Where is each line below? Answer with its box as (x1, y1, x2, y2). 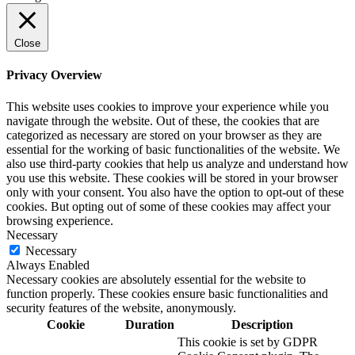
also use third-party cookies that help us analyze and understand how (6, 156, 349, 170)
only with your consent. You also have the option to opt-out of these (6, 185, 344, 199)
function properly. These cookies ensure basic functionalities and (6, 286, 328, 300)
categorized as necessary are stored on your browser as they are (6, 128, 322, 142)
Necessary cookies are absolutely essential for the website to (6, 272, 306, 286)
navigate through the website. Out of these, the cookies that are (6, 113, 319, 128)
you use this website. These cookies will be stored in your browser (6, 170, 338, 185)
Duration (125, 317, 174, 331)
